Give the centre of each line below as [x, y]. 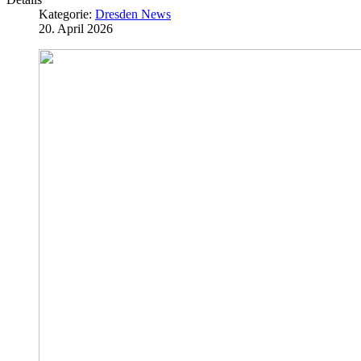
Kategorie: [67, 14]
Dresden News [133, 14]
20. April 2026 [76, 28]
